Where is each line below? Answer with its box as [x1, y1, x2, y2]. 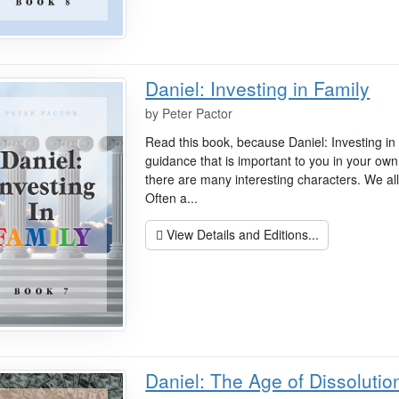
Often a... [145, 189, 199, 208]
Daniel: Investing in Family [145, 75, 370, 102]
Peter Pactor [162, 104, 233, 123]
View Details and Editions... [162, 225, 319, 244]
